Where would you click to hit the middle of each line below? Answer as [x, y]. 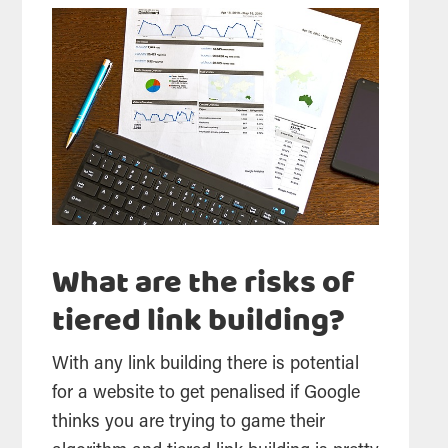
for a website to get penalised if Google [206, 394]
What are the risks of [204, 284]
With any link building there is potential [206, 365]
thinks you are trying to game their [189, 423]
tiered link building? [199, 322]
